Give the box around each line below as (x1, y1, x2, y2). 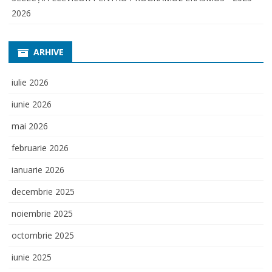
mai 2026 (12, 120, 48, 132)
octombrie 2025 (12, 229, 74, 241)
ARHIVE (33, 46, 64, 58)
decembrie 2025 (12, 185, 75, 197)
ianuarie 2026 (12, 163, 64, 175)
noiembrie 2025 (12, 207, 73, 219)
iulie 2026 (12, 76, 49, 88)
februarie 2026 (12, 141, 69, 154)
